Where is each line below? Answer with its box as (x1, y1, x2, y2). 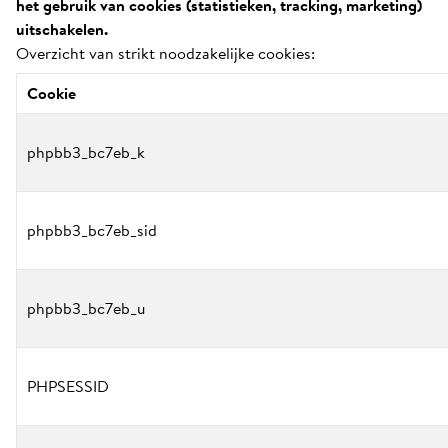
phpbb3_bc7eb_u (27, 296, 145, 320)
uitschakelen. (16, 17, 108, 41)
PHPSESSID (27, 374, 109, 398)
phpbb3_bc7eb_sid (27, 218, 157, 242)
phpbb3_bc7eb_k (27, 140, 145, 164)
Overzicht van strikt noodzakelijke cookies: (16, 41, 315, 65)
